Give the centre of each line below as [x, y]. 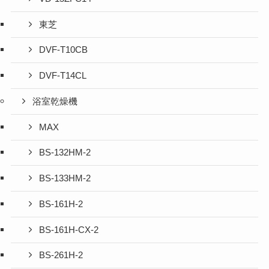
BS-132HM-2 [65, 153]
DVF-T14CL [63, 76]
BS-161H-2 [61, 204]
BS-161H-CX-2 [69, 230]
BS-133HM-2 [65, 179]
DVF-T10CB [64, 50]
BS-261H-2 [61, 255]
